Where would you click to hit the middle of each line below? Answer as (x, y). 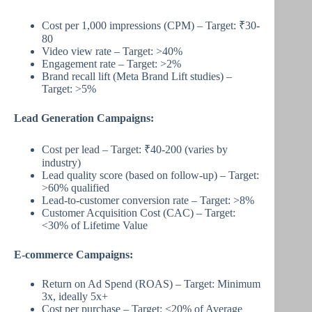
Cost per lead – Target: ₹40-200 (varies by (135, 149)
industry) (61, 163)
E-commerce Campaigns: (73, 255)
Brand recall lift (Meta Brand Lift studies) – (137, 76)
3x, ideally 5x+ (75, 296)
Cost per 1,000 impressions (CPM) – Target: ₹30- (151, 25)
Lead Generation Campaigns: (84, 118)
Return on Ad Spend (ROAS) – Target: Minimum (151, 284)
